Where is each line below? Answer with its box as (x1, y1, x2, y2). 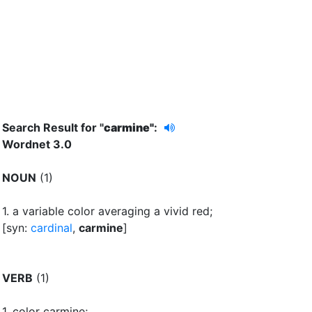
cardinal (31, 220, 72, 235)
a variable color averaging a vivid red (13, 203, 210, 218)
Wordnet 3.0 (2, 136, 72, 151)
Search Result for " (2, 120, 104, 134)
